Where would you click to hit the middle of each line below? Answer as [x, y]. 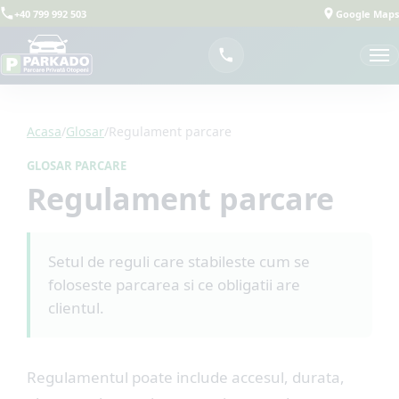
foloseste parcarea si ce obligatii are [174, 285]
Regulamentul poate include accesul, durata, [186, 377]
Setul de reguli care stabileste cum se [179, 261]
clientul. [76, 308]
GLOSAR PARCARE [77, 166]
